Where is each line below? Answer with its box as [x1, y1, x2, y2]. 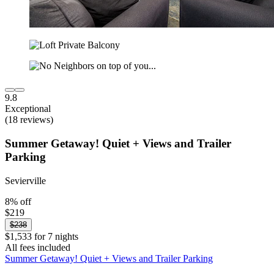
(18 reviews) [5, 114, 53, 125]
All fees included [5, 242, 70, 253]
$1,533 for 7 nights [5, 231, 78, 242]
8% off [5, 196, 31, 207]
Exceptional [5, 103, 51, 114]
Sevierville [5, 175, 46, 186]
